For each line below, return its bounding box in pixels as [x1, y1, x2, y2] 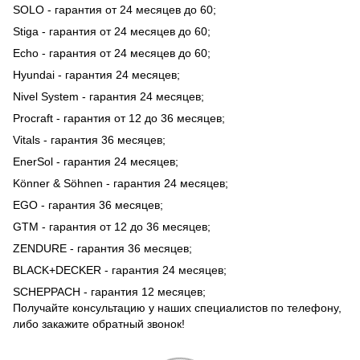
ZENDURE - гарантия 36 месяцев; [13, 242, 192, 256]
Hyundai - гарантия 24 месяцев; [13, 68, 180, 82]
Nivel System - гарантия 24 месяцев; [13, 90, 204, 104]
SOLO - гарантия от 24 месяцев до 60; [13, 3, 216, 17]
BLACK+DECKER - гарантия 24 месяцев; [13, 264, 227, 277]
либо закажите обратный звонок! [13, 317, 185, 331]
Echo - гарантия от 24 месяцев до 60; [13, 47, 211, 60]
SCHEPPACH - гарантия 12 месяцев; [13, 285, 206, 299]
